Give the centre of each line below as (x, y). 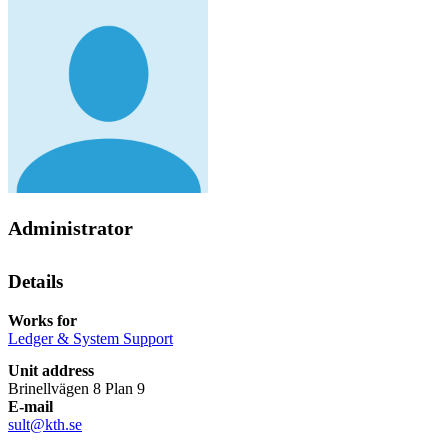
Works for (42, 320)
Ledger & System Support (90, 338)
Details (35, 282)
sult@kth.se (45, 424)
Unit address (51, 370)
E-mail (30, 406)
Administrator (70, 228)
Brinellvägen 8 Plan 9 (76, 388)
